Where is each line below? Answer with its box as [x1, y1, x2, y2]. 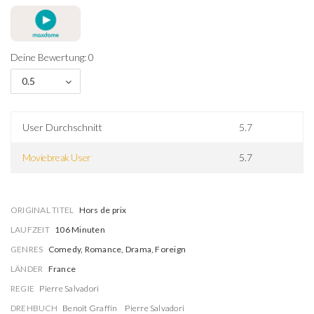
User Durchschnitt [22, 121, 103, 134]
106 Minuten [55, 224, 105, 235]
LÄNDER [11, 264, 43, 274]
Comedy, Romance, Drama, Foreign [48, 244, 186, 254]
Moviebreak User [22, 151, 91, 164]
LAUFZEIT [11, 224, 50, 235]
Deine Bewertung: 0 [11, 51, 94, 63]
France [48, 264, 76, 274]
